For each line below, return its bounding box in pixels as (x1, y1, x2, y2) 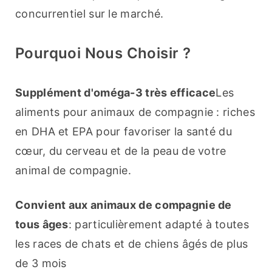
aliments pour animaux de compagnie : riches (15, 106, 255, 119)
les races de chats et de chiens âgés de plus (15, 237, 248, 251)
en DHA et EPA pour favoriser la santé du (15, 125, 232, 138)
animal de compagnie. (15, 164, 132, 177)
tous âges (15, 218, 69, 231)
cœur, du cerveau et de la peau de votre (15, 144, 226, 158)
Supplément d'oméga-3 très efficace (15, 86, 216, 100)
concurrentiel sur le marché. (15, 7, 164, 21)
